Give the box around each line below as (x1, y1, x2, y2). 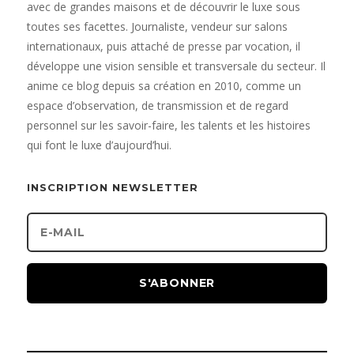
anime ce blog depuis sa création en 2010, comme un (26, 77, 301, 93)
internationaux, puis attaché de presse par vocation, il (26, 38, 300, 54)
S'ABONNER (138, 275, 216, 290)
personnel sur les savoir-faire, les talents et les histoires (26, 117, 311, 133)
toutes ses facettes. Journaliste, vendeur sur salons (26, 18, 288, 34)
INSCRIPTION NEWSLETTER (26, 180, 199, 194)
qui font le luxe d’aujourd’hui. (26, 137, 171, 153)
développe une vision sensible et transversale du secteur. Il (26, 58, 326, 73)
